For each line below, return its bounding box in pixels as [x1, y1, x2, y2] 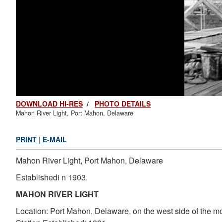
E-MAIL [43, 134, 67, 144]
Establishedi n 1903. [16, 171, 88, 183]
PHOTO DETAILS [95, 99, 151, 109]
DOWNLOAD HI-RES [16, 99, 83, 109]
